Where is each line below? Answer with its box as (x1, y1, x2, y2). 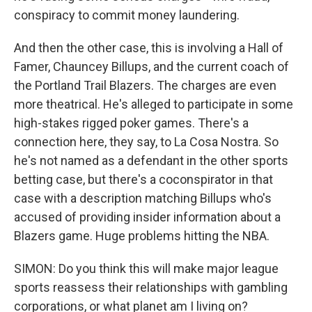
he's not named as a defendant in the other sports (14, 153, 288, 169)
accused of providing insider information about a (14, 210, 281, 225)
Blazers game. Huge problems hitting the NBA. (14, 228, 270, 244)
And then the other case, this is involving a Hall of (14, 40, 283, 56)
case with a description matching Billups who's (14, 191, 272, 206)
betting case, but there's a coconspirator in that (14, 172, 273, 187)
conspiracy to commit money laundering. (14, 8, 240, 23)
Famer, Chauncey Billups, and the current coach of (14, 59, 289, 75)
